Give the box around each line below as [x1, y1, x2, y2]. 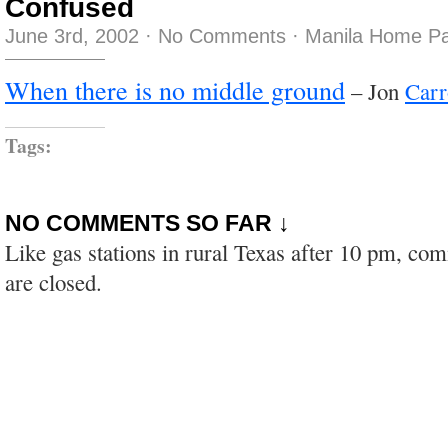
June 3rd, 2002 [5, 24, 139, 47]
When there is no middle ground [5, 71, 345, 107]
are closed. [5, 266, 102, 297]
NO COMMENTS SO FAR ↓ [5, 209, 290, 236]
